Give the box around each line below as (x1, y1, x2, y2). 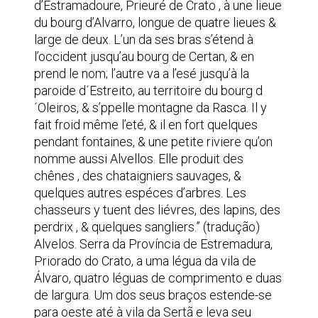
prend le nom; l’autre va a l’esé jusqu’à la (34, 66, 249, 81)
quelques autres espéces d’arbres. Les (34, 185, 246, 200)
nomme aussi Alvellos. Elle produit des (34, 151, 243, 166)
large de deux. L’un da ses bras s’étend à (34, 32, 253, 47)
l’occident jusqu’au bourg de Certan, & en (34, 49, 254, 64)
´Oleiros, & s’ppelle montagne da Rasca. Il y (34, 100, 267, 115)
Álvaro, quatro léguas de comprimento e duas (34, 270, 282, 285)
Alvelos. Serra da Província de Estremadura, (34, 236, 273, 251)
